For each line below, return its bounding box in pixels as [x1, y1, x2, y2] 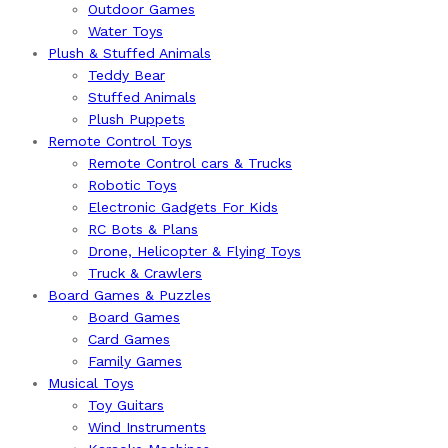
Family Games [88, 353, 182, 370]
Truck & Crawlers [88, 265, 202, 282]
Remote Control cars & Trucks [88, 155, 292, 172]
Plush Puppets [88, 111, 185, 128]
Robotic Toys [88, 177, 177, 194]
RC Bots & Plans [88, 221, 198, 238]
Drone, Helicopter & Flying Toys [88, 243, 301, 260]
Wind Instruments [88, 419, 206, 436]
